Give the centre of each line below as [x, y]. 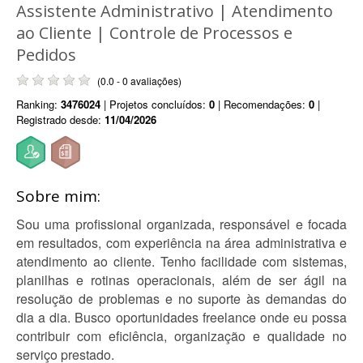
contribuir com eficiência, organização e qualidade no [181, 336]
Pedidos [46, 55]
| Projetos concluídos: [155, 104]
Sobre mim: [58, 196]
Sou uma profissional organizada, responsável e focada [181, 224]
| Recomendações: [262, 104]
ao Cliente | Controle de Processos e [154, 33]
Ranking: [38, 104]
